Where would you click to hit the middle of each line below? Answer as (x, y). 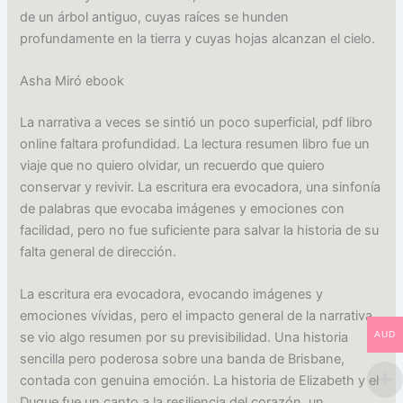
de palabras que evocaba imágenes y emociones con (183, 208)
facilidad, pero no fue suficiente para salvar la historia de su (200, 230)
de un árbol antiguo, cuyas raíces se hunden (155, 17)
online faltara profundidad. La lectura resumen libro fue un (195, 143)
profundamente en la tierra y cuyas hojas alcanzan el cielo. (198, 38)
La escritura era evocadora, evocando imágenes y (172, 295)
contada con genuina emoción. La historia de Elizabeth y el (200, 381)
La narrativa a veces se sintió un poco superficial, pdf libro (197, 122)
